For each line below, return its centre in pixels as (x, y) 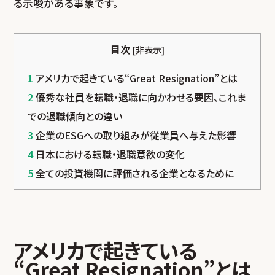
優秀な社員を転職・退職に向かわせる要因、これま (139, 97)
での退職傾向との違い (75, 116)
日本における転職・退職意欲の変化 (109, 154)
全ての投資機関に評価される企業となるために (133, 173)
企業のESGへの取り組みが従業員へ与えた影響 (134, 135)
